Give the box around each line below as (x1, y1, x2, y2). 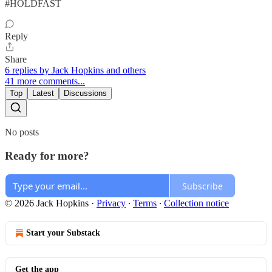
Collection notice (164, 198, 229, 209)
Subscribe (182, 180, 223, 192)
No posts (5, 126, 39, 137)
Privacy (97, 198, 126, 209)
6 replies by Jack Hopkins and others (5, 64, 146, 75)
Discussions (64, 88, 107, 98)
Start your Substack (26, 228, 100, 238)
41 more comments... (5, 75, 85, 86)
